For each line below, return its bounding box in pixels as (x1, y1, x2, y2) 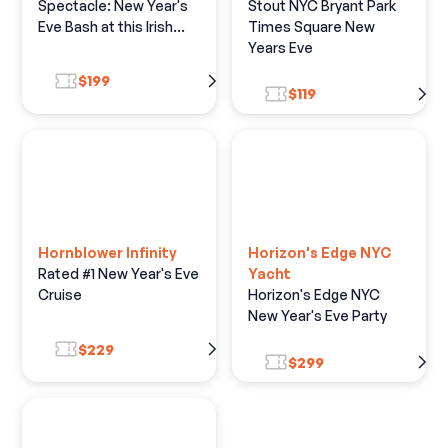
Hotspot (38, 38, 96, 56)
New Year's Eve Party (248, 307, 387, 325)
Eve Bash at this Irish (38, 17, 174, 35)
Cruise (38, 286, 83, 304)
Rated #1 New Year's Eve (38, 265, 200, 283)
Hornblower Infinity (38, 244, 178, 262)
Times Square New (248, 17, 375, 35)
